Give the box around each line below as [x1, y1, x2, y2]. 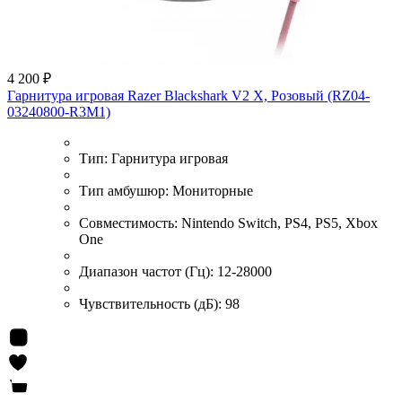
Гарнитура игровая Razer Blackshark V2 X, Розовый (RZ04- [7, 87, 370, 103]
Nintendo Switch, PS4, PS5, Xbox [181, 214, 378, 231]
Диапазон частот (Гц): [79, 263, 217, 279]
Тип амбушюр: [79, 182, 172, 198]
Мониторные [172, 182, 253, 198]
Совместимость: [79, 214, 181, 231]
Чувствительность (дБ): [79, 295, 225, 311]
